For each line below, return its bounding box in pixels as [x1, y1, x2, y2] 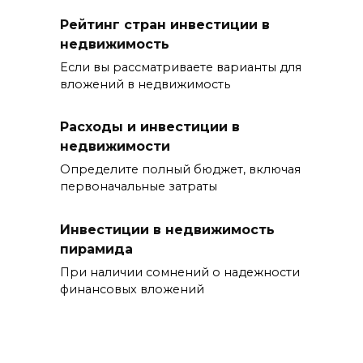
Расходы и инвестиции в [60, 119, 240, 135]
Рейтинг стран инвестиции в [60, 16, 270, 32]
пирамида [60, 241, 133, 257]
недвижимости [60, 139, 170, 155]
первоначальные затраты [60, 179, 217, 194]
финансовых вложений [60, 281, 204, 297]
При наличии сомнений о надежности [60, 264, 300, 280]
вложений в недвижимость [60, 77, 230, 92]
